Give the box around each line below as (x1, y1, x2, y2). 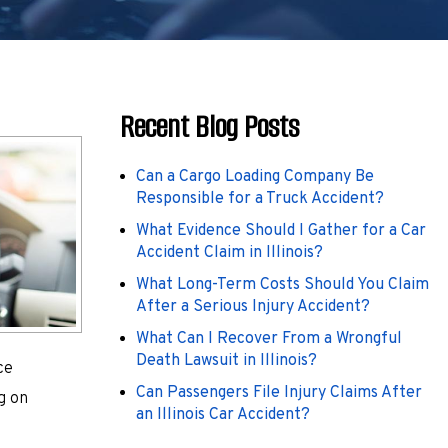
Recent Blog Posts (120, 105, 299, 147)
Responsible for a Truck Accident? (136, 188, 384, 209)
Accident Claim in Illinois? (136, 242, 323, 263)
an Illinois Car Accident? (136, 404, 310, 425)
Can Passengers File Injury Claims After (136, 382, 422, 403)
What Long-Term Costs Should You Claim (136, 274, 429, 295)
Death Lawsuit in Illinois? (136, 350, 317, 371)
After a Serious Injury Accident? (136, 296, 370, 317)
